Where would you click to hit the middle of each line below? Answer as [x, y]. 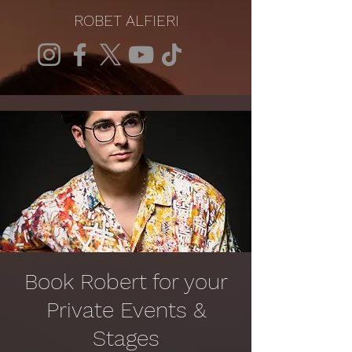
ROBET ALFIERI [126, 20]
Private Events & [126, 310]
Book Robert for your [126, 282]
